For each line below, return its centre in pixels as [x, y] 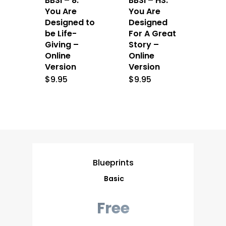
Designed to [70, 23]
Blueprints [113, 162]
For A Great [153, 34]
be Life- [61, 34]
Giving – [62, 45]
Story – [144, 45]
